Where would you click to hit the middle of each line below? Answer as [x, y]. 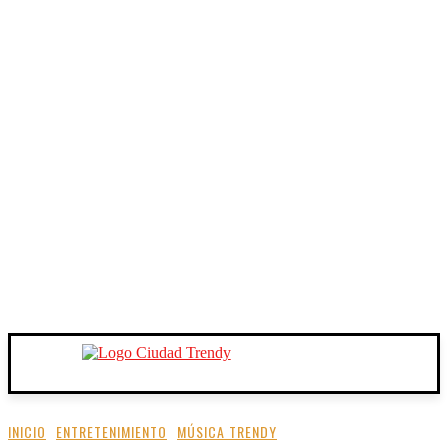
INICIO [27, 431]
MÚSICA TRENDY [227, 431]
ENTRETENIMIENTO [111, 431]
